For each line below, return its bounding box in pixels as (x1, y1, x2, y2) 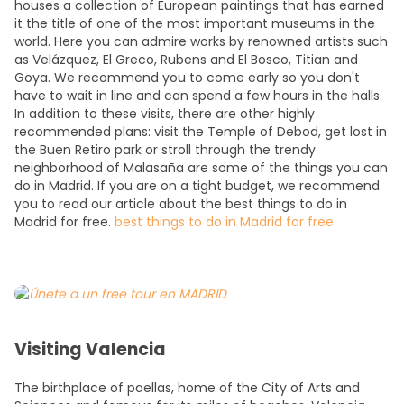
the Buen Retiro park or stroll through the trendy (14, 141, 316, 159)
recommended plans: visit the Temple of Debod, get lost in (14, 123, 387, 141)
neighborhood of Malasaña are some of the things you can (14, 159, 388, 177)
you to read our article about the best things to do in (14, 195, 347, 213)
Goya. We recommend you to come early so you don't (14, 69, 360, 87)
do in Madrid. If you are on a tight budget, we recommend (14, 177, 380, 195)
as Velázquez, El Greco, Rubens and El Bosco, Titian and (14, 50, 358, 69)
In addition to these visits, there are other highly (14, 105, 315, 123)
